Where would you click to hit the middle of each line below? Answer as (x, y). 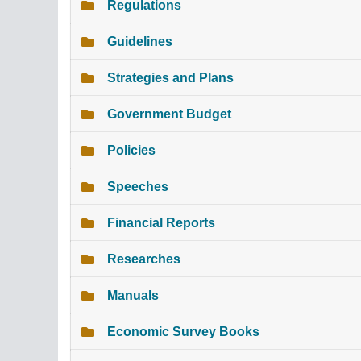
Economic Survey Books (183, 332)
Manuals (133, 296)
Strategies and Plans (170, 78)
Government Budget (169, 114)
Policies (131, 151)
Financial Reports (161, 223)
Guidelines (140, 42)
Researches (144, 259)
